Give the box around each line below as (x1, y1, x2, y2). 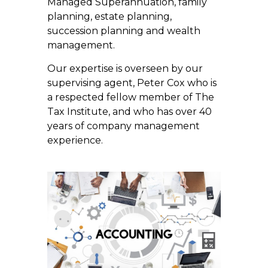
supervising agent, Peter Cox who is (47, 77, 217, 89)
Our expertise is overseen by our (47, 63, 203, 74)
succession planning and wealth (47, 25, 200, 36)
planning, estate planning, (47, 11, 172, 22)
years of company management (47, 120, 200, 132)
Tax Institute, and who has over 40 (47, 106, 212, 117)
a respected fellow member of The (47, 92, 214, 103)
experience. (47, 135, 103, 146)
